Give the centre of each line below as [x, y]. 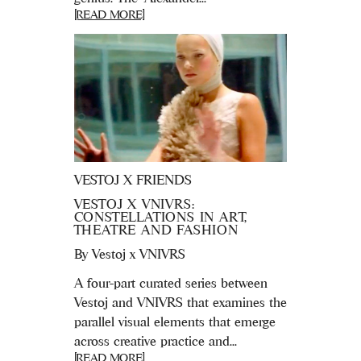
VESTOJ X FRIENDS [133, 179]
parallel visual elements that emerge [174, 321]
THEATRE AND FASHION [156, 229]
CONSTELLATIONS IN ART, [161, 216]
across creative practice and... [155, 340]
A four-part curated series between [170, 282]
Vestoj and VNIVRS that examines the [180, 302]
